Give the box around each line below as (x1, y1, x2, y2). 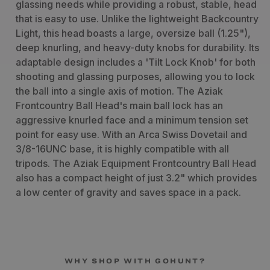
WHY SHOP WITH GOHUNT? (64, 256, 206, 265)
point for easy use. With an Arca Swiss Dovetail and (16, 128, 247, 141)
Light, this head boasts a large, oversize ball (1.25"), (16, 27, 251, 40)
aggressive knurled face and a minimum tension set (16, 114, 248, 127)
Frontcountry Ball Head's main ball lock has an (16, 99, 223, 112)
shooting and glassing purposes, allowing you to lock (16, 71, 255, 83)
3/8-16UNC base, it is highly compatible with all (16, 143, 229, 155)
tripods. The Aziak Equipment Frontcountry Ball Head (16, 157, 256, 170)
